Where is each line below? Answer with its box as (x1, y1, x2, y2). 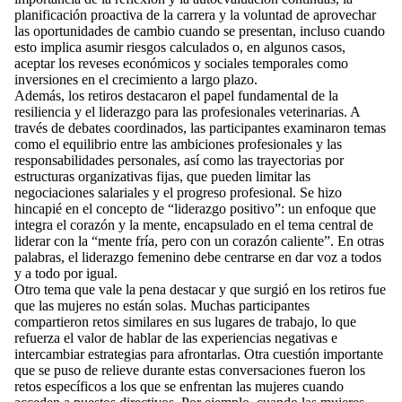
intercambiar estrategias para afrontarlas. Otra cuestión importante (14, 346, 383, 362)
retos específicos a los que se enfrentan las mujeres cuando (14, 379, 344, 394)
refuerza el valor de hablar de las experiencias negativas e (14, 330, 337, 345)
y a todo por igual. (14, 266, 118, 281)
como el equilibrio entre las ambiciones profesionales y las (14, 136, 342, 152)
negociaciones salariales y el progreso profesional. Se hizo (14, 185, 342, 200)
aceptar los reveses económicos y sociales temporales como (14, 56, 348, 71)
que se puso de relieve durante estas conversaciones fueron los (14, 363, 365, 378)
